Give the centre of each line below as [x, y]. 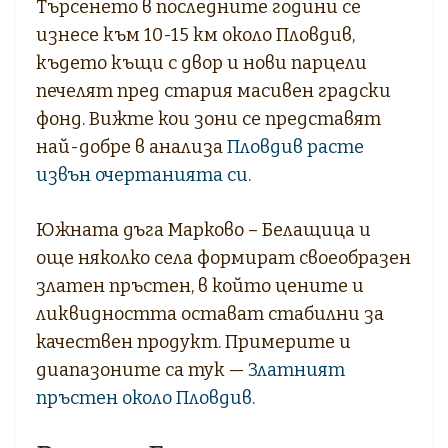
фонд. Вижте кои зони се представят [208, 118]
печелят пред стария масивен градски [213, 90]
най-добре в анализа [131, 146]
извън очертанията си [142, 174]
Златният [296, 369]
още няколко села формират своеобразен [223, 257]
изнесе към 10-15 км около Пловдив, [195, 34]
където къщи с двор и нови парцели [201, 62]
